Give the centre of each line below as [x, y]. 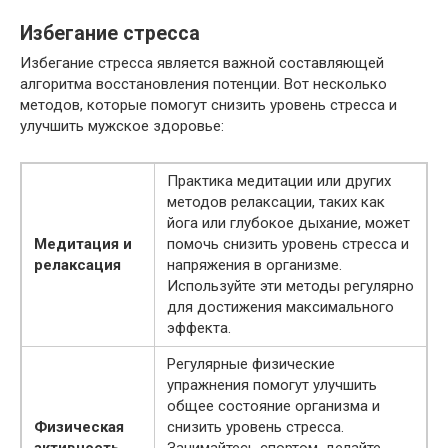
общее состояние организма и [273, 406]
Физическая [79, 427]
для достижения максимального [280, 307]
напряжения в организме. [254, 265]
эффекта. [199, 328]
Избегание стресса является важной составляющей [202, 63]
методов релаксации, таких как [276, 202]
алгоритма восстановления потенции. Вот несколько [203, 84]
